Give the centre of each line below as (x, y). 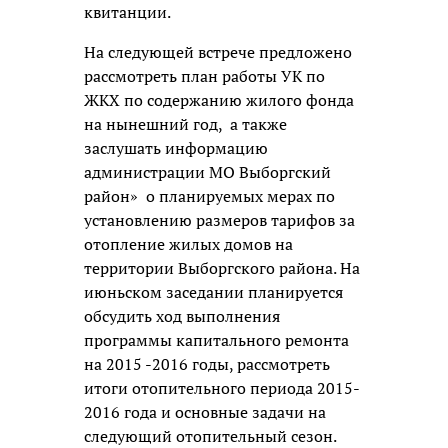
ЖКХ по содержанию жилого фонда (219, 99)
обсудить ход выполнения (182, 315)
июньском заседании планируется (213, 291)
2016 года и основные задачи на (205, 411)
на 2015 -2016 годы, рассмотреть (207, 363)
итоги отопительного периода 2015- (222, 387)
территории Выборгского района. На (222, 267)
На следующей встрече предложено (218, 51)
